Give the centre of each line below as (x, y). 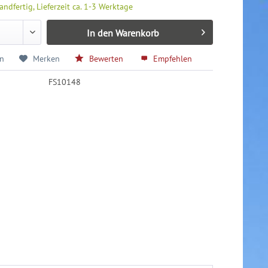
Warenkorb (137, 33)
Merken (47, 59)
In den (100, 33)
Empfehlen (172, 59)
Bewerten (106, 59)
